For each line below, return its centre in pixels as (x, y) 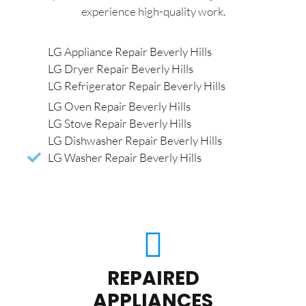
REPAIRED (153, 279)
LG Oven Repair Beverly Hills (119, 107)
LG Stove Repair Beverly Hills (120, 124)
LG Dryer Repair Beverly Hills (121, 69)
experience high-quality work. (153, 11)
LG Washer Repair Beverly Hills (125, 158)
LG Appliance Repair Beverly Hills (130, 52)
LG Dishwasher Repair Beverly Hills (135, 141)
